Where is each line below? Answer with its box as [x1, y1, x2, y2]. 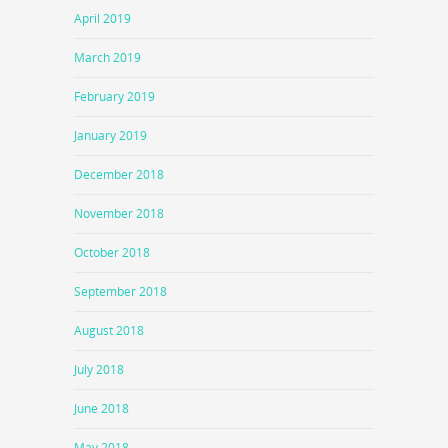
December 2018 [74, 165, 164, 183]
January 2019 [74, 126, 147, 144]
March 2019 [74, 48, 141, 66]
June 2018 [74, 399, 129, 417]
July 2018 [74, 360, 124, 378]
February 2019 [74, 87, 155, 105]
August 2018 [74, 321, 144, 339]
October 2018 [74, 243, 150, 261]
